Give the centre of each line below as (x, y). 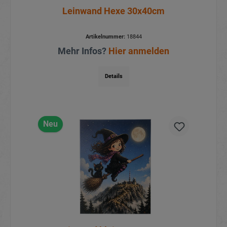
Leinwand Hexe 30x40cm (113, 11)
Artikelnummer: (105, 37)
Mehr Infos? (83, 51)
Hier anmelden (139, 51)
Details (113, 77)
